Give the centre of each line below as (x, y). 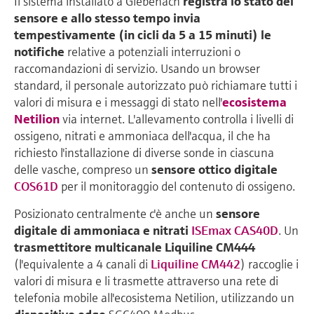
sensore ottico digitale (214, 169)
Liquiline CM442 (196, 264)
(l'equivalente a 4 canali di (82, 264)
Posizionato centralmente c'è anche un (115, 213)
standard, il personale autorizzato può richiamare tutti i (156, 85)
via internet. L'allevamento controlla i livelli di (177, 118)
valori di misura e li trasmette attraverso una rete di (146, 280)
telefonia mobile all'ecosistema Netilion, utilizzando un (154, 297)
